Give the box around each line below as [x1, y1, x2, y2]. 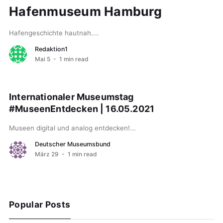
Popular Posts [9, 199, 71, 210]
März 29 [35, 150, 59, 158]
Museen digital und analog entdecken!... [9, 124, 136, 132]
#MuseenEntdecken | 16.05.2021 [9, 104, 155, 114]
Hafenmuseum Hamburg [9, 3, 162, 19]
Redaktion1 [35, 45, 68, 53]
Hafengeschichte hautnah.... [9, 28, 99, 37]
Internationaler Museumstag [9, 92, 134, 103]
